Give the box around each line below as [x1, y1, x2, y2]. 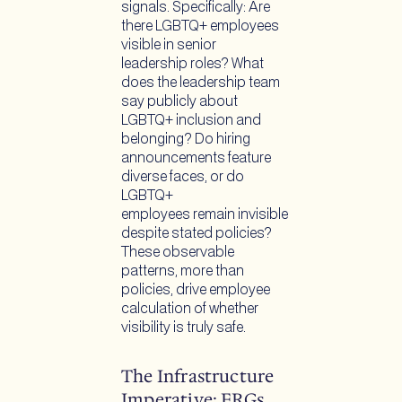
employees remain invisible [121, 208, 288, 223]
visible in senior [121, 39, 216, 53]
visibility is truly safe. [121, 321, 249, 336]
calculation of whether [121, 302, 258, 317]
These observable [121, 246, 234, 260]
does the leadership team [121, 76, 280, 91]
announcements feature [121, 152, 271, 166]
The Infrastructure [121, 364, 275, 389]
